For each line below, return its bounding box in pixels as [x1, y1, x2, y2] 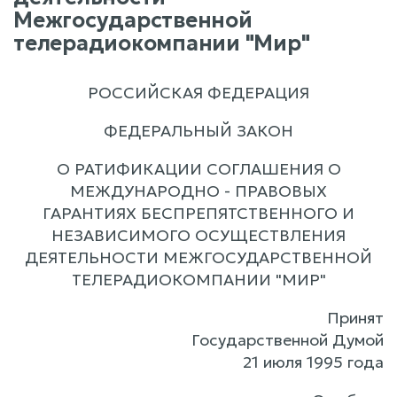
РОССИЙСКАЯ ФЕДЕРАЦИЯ [88, 82, 309, 103]
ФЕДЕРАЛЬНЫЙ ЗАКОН [104, 121, 293, 141]
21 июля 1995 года [243, 352, 384, 372]
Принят [327, 307, 384, 328]
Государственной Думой [191, 330, 384, 350]
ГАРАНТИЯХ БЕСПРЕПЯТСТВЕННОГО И [43, 203, 354, 223]
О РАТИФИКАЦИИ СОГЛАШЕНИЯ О [56, 159, 341, 179]
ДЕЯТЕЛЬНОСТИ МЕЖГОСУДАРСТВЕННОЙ [25, 247, 372, 268]
